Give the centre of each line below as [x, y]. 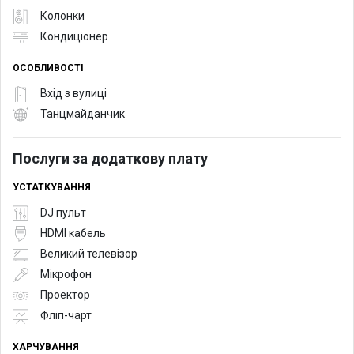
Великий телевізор [89, 254]
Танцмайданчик [83, 114]
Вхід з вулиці [73, 94]
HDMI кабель [73, 233]
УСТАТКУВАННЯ [52, 187]
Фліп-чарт [66, 316]
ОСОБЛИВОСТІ [48, 68]
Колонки [62, 16]
